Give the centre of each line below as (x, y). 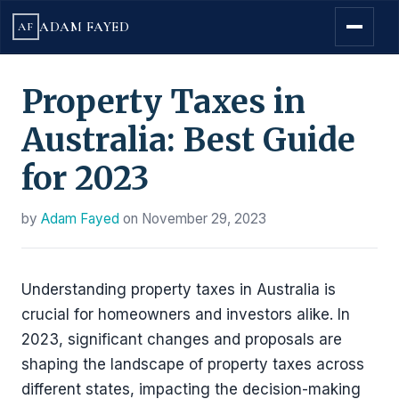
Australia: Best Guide (188, 140)
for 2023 (85, 179)
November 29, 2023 (204, 219)
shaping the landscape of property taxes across (193, 364)
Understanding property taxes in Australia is (179, 289)
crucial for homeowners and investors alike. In (186, 314)
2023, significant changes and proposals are (182, 339)
